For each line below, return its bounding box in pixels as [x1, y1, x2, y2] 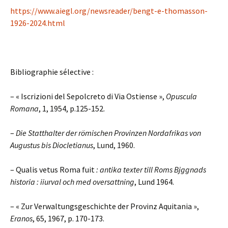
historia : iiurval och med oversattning [10, 177, 134, 187]
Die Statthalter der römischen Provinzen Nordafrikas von [16, 128, 201, 138]
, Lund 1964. [134, 177, 174, 187]
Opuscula [166, 91, 197, 101]
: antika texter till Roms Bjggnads [95, 164, 206, 175]
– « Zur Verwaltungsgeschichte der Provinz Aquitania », [10, 201, 199, 211]
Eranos [10, 213, 33, 223]
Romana [10, 103, 39, 113]
